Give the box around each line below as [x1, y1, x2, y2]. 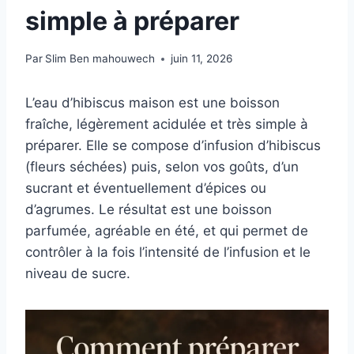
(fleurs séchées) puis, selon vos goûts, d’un [25, 159, 299, 175]
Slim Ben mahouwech [45, 52, 156, 66]
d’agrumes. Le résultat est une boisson [25, 201, 272, 218]
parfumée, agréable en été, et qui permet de [25, 223, 308, 239]
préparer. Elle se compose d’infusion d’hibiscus [25, 137, 321, 154]
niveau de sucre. [25, 265, 130, 282]
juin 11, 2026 [171, 52, 233, 66]
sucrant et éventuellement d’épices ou [25, 180, 266, 197]
